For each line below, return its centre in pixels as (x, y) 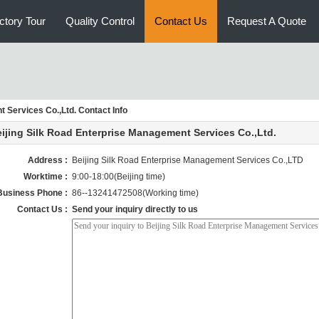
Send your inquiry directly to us (135, 209)
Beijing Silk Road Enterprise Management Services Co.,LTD (188, 160)
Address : (48, 160)
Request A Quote (267, 21)
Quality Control (100, 21)
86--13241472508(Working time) (138, 193)
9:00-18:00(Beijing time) (119, 177)
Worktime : (46, 177)
